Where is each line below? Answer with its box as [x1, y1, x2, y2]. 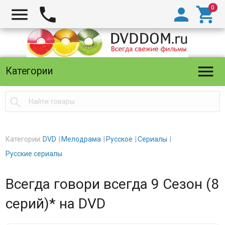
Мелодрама [61, 135, 101, 143]
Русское [105, 135, 133, 143]
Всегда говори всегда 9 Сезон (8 [5, 176, 219, 192]
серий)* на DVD [5, 195, 105, 212]
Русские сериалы [5, 150, 62, 158]
